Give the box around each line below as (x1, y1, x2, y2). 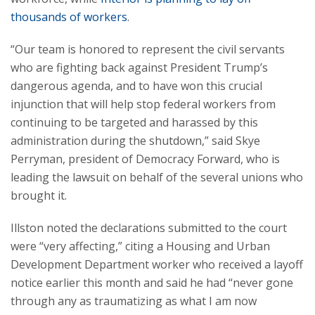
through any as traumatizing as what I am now (11, 293, 257, 309)
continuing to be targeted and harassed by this (11, 115, 258, 130)
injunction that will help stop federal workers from (11, 96, 276, 112)
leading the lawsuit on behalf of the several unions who (11, 169, 303, 185)
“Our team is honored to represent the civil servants (11, 41, 285, 57)
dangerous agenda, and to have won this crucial (11, 78, 262, 94)
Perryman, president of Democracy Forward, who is (11, 151, 280, 167)
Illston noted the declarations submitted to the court (11, 220, 287, 236)
